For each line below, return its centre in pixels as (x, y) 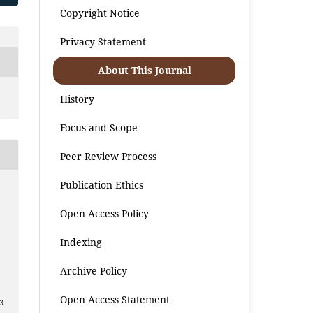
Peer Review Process (109, 156)
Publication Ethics (102, 184)
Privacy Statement (103, 41)
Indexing (81, 242)
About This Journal (144, 70)
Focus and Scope (99, 127)
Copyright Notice (100, 13)
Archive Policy (94, 270)
